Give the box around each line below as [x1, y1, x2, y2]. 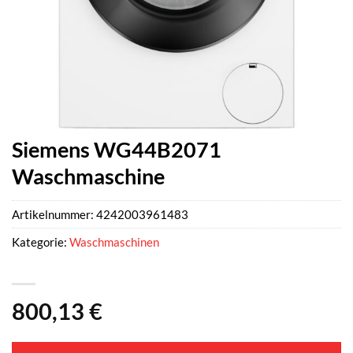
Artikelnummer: [12, 207, 96, 222]
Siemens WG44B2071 [12, 136, 221, 162]
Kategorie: [12, 235, 69, 250]
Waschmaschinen [69, 235, 159, 250]
